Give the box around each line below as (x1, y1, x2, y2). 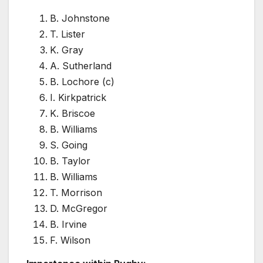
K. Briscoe (50, 107, 95, 120)
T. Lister (50, 28, 85, 41)
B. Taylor (50, 155, 90, 167)
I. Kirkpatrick (50, 92, 106, 104)
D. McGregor (50, 203, 107, 215)
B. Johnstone (50, 12, 110, 25)
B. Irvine (50, 218, 87, 231)
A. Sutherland (50, 60, 112, 72)
